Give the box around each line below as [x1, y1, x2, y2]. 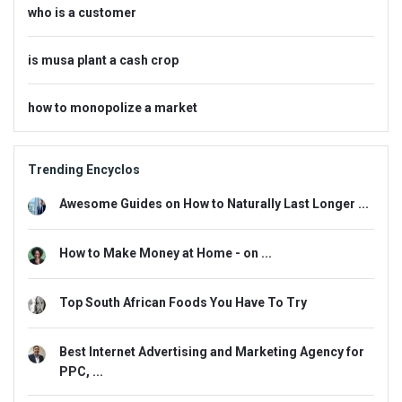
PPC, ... [59, 363, 103, 379]
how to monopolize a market [28, 100, 197, 115]
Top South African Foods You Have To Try [59, 294, 307, 310]
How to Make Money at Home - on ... [59, 245, 272, 260]
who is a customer [28, 4, 136, 20]
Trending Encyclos [28, 162, 140, 177]
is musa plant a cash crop [28, 52, 179, 67]
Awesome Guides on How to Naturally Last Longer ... [59, 196, 369, 211]
